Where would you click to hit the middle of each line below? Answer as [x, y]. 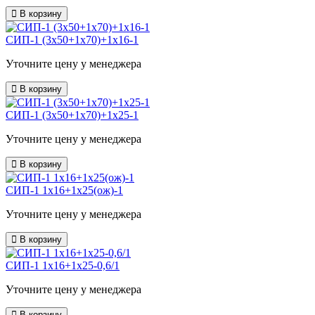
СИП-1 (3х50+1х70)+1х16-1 [72, 40]
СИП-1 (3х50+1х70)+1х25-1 [72, 115]
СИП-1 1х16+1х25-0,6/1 [63, 266]
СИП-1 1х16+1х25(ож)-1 [64, 191]
